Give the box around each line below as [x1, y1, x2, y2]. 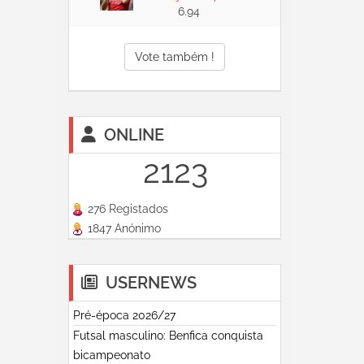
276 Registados [84, 202, 168, 215]
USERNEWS [105, 273, 197, 292]
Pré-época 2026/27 [72, 309, 175, 322]
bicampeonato [72, 349, 150, 362]
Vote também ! [134, 50, 214, 63]
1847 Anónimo [84, 222, 161, 235]
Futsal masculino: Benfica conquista [72, 329, 263, 342]
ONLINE [103, 125, 164, 145]
